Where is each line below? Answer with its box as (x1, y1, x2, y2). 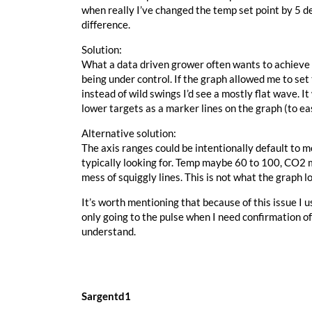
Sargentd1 (81, 290, 131, 303)
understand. (81, 225, 136, 238)
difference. (81, 18, 130, 31)
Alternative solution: (81, 127, 176, 140)
